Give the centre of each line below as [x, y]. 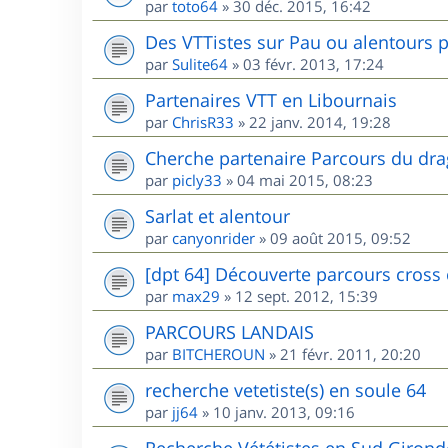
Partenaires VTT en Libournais [271, 100]
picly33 [197, 180]
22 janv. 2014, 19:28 [320, 122]
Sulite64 [200, 64]
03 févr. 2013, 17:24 [313, 64]
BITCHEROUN [218, 354]
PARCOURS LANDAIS [229, 332]
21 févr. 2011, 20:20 [350, 354]
